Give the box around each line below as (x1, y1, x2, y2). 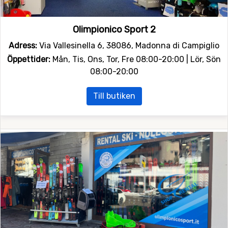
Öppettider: (7, 54, 50, 64)
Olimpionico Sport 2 (72, 23, 156, 35)
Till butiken (93, 91, 135, 101)
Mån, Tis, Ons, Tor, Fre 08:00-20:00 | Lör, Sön (50, 54, 221, 64)
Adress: (9, 40, 37, 50)
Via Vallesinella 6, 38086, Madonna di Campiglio (37, 40, 219, 50)
